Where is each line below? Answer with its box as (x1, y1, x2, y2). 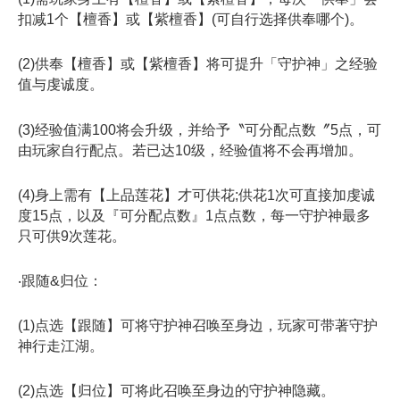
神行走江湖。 (18, 338, 104, 354)
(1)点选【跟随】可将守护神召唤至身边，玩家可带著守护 (18, 318, 378, 334)
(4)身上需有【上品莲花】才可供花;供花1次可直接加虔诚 (18, 187, 375, 203)
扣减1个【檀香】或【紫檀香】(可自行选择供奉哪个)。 (18, 12, 363, 28)
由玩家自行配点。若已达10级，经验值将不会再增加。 (18, 142, 362, 158)
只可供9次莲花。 (18, 228, 126, 244)
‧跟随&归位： (18, 272, 103, 288)
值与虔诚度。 (18, 77, 104, 93)
